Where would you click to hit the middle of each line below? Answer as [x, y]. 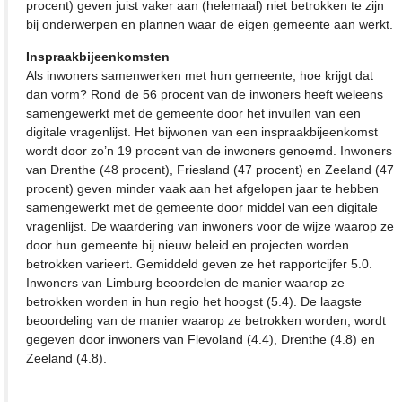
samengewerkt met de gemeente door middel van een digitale [202, 207]
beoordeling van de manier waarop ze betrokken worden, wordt [206, 320]
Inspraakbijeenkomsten [98, 56]
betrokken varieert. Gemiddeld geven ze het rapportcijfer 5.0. [200, 263]
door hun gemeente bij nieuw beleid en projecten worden [188, 245]
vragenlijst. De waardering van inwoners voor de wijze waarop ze [210, 226]
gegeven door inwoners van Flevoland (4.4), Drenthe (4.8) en [201, 339]
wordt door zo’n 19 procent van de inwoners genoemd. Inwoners [210, 150]
